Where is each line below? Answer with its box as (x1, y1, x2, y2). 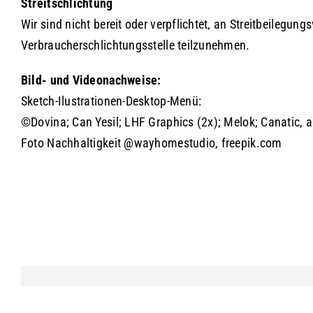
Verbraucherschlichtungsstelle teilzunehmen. (20, 38, 250, 52)
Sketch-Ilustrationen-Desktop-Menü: (20, 94, 202, 108)
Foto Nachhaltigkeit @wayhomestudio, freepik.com (20, 136, 282, 150)
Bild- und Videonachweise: (20, 73, 161, 87)
